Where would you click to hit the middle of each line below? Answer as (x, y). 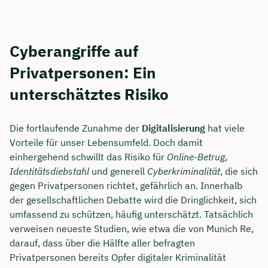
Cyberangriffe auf (74, 51)
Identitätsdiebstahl (49, 171)
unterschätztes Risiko (89, 94)
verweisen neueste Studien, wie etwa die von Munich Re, (132, 228)
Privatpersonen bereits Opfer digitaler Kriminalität (118, 257)
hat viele (225, 128)
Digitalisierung (173, 128)
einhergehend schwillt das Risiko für (88, 156)
